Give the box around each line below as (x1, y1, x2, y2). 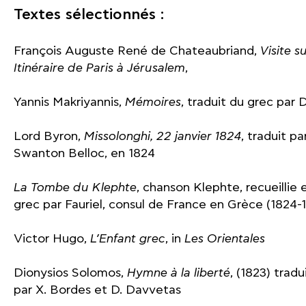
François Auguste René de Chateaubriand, (14, 44, 260, 58)
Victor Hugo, (14, 232, 90, 246)
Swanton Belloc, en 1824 (14, 146, 155, 161)
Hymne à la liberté (127, 266, 230, 280)
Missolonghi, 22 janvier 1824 (84, 129, 241, 143)
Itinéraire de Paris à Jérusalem (14, 61, 185, 75)
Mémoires (125, 95, 181, 109)
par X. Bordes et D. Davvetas (14, 283, 181, 297)
